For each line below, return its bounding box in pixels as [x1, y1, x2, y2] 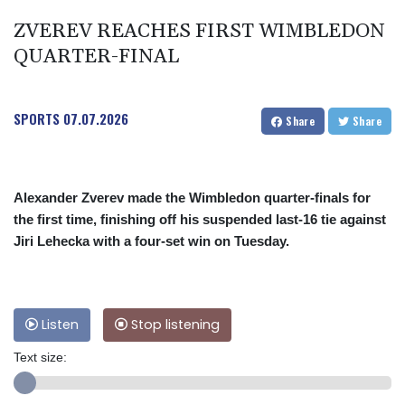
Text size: [14, 350, 67, 365]
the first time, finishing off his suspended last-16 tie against [14, 212, 386, 228]
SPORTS [14, 108, 60, 129]
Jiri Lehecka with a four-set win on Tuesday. [14, 233, 289, 250]
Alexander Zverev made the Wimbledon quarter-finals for [14, 190, 371, 206]
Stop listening [127, 316, 220, 334]
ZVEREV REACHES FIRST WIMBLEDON [14, 19, 385, 45]
